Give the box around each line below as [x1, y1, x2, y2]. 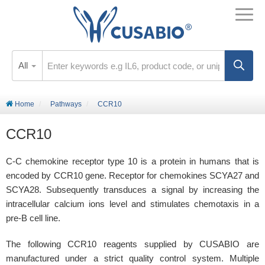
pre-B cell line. [6, 213, 60, 223]
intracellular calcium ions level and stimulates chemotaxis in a [6, 199, 259, 209]
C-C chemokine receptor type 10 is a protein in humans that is [6, 156, 259, 166]
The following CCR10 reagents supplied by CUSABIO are [6, 239, 259, 249]
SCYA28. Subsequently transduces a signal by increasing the [6, 185, 259, 195]
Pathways [50, 100, 82, 108]
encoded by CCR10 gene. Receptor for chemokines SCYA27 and [6, 170, 259, 180]
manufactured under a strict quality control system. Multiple [6, 253, 259, 263]
